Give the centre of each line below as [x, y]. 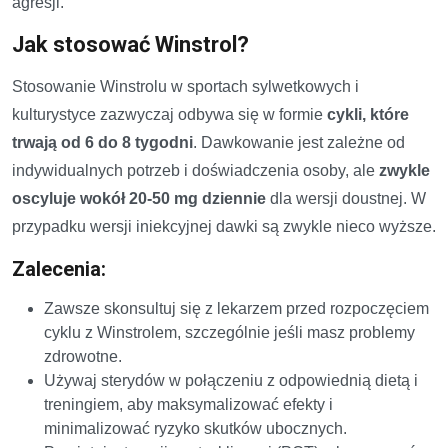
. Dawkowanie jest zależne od [299, 142]
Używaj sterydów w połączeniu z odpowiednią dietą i [231, 380]
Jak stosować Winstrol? [130, 44]
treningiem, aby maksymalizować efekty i [188, 404]
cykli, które [368, 114]
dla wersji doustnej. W [346, 198]
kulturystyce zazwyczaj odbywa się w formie [169, 114]
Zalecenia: [59, 268]
